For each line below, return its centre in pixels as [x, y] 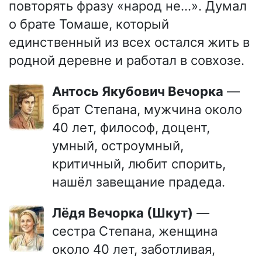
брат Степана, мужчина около [147, 109]
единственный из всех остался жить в [129, 42]
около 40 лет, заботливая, [134, 249]
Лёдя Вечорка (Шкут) [127, 213]
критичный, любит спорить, [139, 164]
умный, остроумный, [118, 146]
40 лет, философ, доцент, [131, 127]
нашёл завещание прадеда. [139, 182]
